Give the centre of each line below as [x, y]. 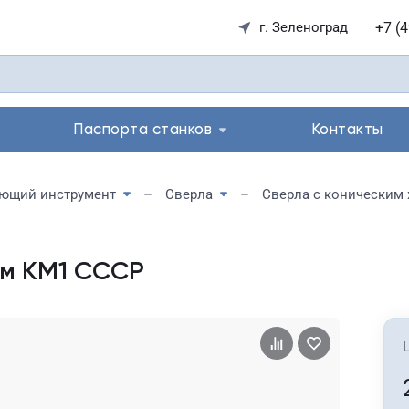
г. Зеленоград [304, 27]
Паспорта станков [142, 130]
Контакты [347, 130]
